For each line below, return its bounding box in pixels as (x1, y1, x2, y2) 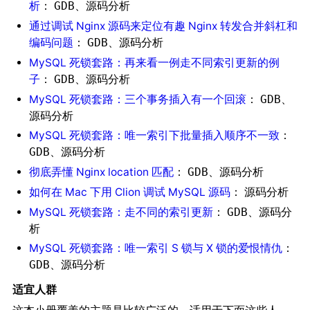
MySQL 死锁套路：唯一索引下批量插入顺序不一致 (28, 129, 280, 143)
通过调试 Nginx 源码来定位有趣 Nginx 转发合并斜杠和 (28, 19, 298, 33)
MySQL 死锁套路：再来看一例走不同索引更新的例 (28, 55, 280, 69)
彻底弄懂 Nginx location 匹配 (28, 165, 174, 179)
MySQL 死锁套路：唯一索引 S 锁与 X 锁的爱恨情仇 (28, 241, 282, 255)
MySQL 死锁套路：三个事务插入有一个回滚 (28, 92, 246, 106)
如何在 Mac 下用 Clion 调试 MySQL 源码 (28, 185, 230, 199)
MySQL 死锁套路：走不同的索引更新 (28, 205, 213, 219)
